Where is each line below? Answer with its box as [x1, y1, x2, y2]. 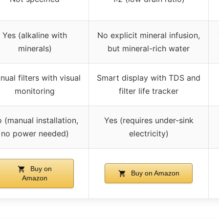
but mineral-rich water [108, 43, 190, 53]
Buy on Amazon [129, 169, 179, 177]
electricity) [129, 128, 169, 138]
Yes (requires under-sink [104, 115, 194, 125]
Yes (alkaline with [2, 30, 67, 40]
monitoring [15, 86, 55, 96]
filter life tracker [119, 86, 178, 96]
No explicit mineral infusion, [97, 30, 200, 40]
